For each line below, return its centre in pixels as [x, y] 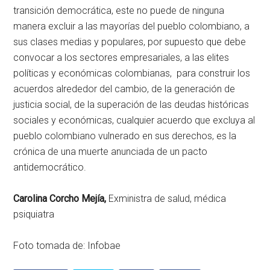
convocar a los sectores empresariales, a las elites [121, 58]
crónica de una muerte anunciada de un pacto [111, 152]
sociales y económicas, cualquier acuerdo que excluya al [134, 121]
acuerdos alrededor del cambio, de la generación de [124, 89]
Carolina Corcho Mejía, [61, 199]
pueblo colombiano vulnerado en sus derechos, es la [125, 136]
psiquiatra [34, 215]
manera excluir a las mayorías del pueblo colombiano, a [132, 27]
